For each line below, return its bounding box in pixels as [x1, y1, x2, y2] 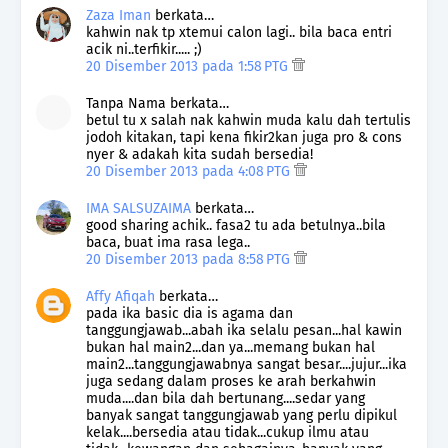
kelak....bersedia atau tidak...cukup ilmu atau [86, 423, 369, 441]
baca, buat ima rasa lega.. [86, 233, 250, 251]
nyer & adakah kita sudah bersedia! [86, 145, 313, 163]
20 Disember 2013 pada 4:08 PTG [86, 162, 294, 180]
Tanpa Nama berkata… [86, 94, 229, 112]
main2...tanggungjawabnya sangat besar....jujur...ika [86, 355, 407, 373]
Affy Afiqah [86, 287, 155, 305]
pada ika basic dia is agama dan [86, 304, 293, 322]
